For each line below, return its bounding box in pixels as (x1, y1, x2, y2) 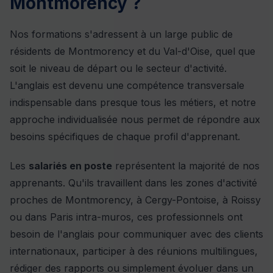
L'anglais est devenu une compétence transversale (10, 79, 244, 92)
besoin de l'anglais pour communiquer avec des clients (10, 228, 263, 241)
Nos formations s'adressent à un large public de (10, 28, 233, 41)
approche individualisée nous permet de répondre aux (10, 113, 260, 126)
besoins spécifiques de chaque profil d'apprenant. (10, 130, 240, 143)
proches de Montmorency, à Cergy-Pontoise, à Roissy (10, 194, 261, 207)
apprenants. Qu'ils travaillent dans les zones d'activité (10, 177, 257, 190)
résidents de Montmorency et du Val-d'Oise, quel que (10, 45, 255, 58)
